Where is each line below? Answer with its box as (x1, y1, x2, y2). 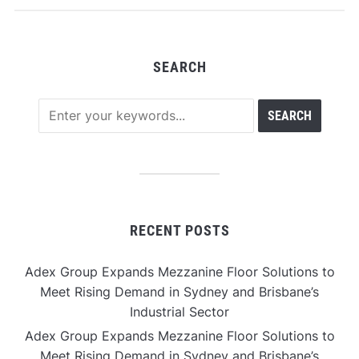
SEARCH (152, 58, 207, 76)
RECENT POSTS (129, 222, 230, 240)
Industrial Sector (130, 304, 229, 321)
